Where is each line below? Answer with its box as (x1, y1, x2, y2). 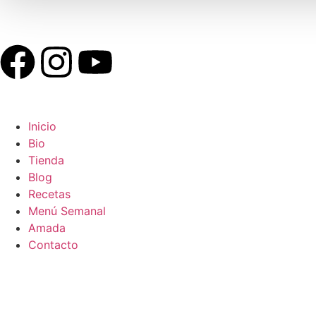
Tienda (28, 153, 64, 167)
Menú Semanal (28, 204, 106, 218)
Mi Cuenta (28, 24, 78, 37)
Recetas (28, 187, 71, 201)
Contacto (28, 238, 78, 252)
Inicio (28, 119, 56, 133)
